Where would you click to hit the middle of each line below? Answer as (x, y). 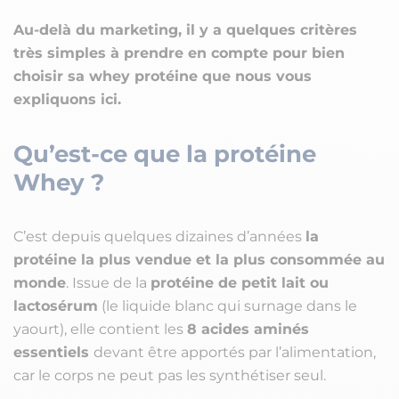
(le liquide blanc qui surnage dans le (228, 306)
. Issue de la (108, 283)
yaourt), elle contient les (100, 330)
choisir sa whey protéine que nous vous (163, 77)
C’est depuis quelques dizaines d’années (159, 237)
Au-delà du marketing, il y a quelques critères (185, 30)
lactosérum (56, 306)
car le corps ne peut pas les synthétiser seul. (170, 376)
